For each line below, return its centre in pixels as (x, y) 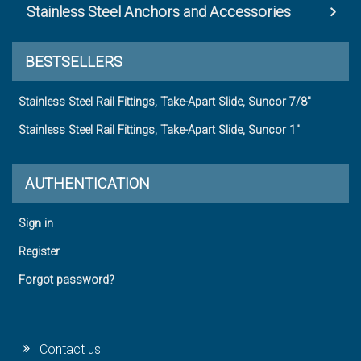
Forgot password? (66, 280)
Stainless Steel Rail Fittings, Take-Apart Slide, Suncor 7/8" (165, 102)
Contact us (71, 350)
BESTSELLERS (74, 62)
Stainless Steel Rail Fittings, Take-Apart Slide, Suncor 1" (159, 131)
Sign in (36, 224)
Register (39, 252)
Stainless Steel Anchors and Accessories (159, 12)
